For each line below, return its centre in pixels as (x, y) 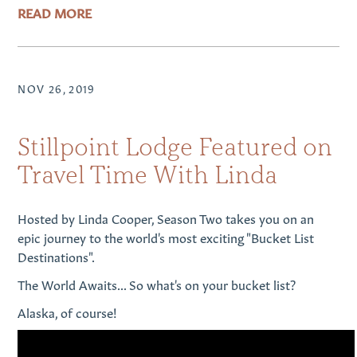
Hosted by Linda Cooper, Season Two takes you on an (166, 217)
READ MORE (55, 12)
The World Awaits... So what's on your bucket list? (157, 283)
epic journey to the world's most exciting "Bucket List (166, 236)
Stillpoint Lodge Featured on (175, 147)
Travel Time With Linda (148, 175)
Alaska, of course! (68, 312)
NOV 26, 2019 (57, 88)
